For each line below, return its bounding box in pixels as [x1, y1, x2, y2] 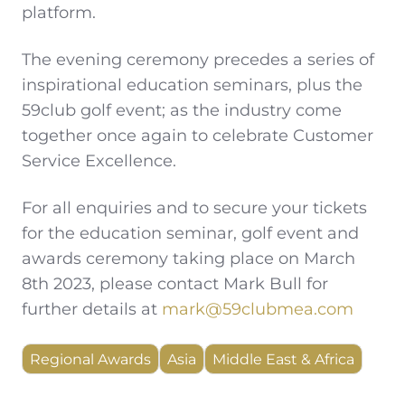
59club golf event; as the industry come [22, 99, 342, 120]
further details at [22, 298, 162, 319]
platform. [22, 2, 96, 23]
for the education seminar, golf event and [22, 222, 359, 243]
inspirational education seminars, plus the [22, 74, 363, 95]
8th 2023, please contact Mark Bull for [22, 273, 328, 294]
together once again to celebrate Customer [22, 125, 373, 146]
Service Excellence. [22, 150, 176, 171]
